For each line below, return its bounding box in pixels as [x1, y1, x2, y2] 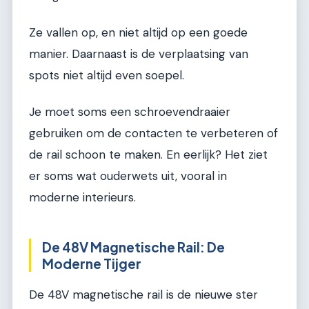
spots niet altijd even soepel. [29, 67, 184, 83]
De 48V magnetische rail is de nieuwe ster [29, 286, 258, 302]
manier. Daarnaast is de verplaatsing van [29, 46, 248, 61]
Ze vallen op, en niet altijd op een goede [29, 24, 248, 40]
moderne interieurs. [29, 190, 136, 206]
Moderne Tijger [42, 255, 141, 272]
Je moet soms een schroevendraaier [29, 104, 230, 120]
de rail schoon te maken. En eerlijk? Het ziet [29, 147, 268, 163]
